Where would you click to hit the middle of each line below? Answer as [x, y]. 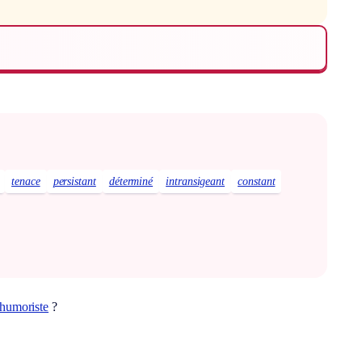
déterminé [131, 182]
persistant [74, 182]
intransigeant [196, 182]
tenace [26, 182]
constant [257, 182]
